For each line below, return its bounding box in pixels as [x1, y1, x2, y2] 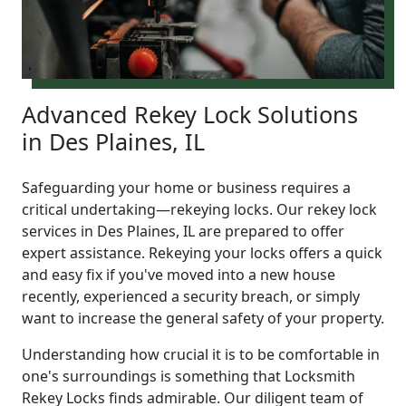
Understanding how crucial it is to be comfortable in [22, 343, 380, 364]
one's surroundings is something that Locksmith [22, 365, 355, 386]
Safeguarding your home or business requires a [22, 177, 351, 198]
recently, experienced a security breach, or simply [22, 285, 360, 306]
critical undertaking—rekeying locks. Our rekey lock [22, 198, 377, 219]
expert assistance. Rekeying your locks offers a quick [22, 242, 382, 263]
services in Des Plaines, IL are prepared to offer [22, 220, 344, 241]
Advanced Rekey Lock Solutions [22, 98, 358, 130]
